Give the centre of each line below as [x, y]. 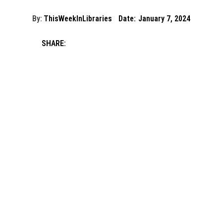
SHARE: [54, 43]
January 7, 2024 [164, 19]
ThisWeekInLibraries [78, 19]
